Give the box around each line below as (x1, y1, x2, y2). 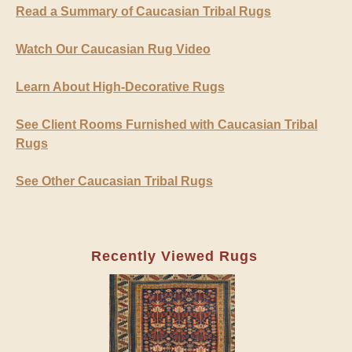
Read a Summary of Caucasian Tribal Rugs (16, 5, 271, 19)
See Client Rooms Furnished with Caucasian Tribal (16, 118, 317, 132)
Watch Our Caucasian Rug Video (16, 42, 211, 57)
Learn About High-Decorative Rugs (16, 80, 225, 94)
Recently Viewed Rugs (90, 248, 258, 265)
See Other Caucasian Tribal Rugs (16, 174, 213, 189)
